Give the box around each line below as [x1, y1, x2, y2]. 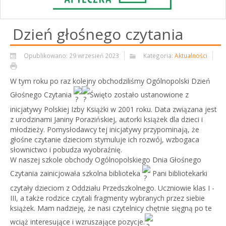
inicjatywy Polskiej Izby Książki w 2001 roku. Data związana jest [10, 104, 217, 115]
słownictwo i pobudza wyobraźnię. [10, 145, 122, 155]
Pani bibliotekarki [152, 168, 207, 178]
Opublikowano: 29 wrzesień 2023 [24, 51, 119, 60]
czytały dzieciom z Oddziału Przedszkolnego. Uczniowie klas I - [10, 183, 214, 193]
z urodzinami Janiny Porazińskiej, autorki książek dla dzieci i [10, 115, 203, 125]
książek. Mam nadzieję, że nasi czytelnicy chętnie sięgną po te [10, 203, 212, 213]
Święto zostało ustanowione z [90, 89, 189, 99]
